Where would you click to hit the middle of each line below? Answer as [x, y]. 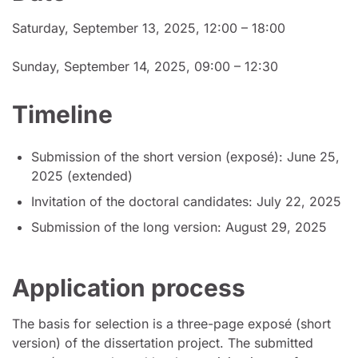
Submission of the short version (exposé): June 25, [185, 156]
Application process [129, 287]
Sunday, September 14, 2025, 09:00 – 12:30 [145, 66]
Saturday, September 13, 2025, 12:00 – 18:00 [149, 28]
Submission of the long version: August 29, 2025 [179, 227]
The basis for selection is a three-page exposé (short [171, 323]
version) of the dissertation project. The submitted [163, 342]
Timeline [62, 114]
